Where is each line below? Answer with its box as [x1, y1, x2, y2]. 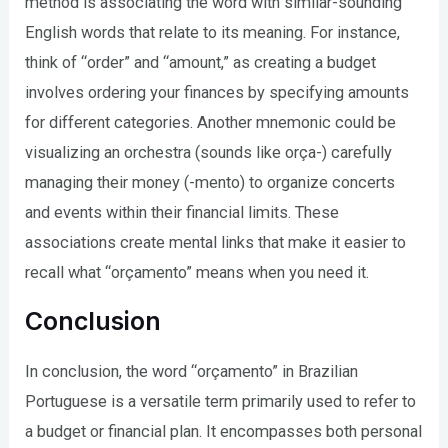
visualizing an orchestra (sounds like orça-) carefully [25, 143, 393, 163]
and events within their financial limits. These [25, 203, 340, 223]
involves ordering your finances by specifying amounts [25, 83, 410, 103]
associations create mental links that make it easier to [25, 233, 407, 253]
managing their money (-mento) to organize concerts [25, 173, 396, 193]
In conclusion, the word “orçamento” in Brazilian [25, 361, 359, 381]
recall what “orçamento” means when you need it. [25, 263, 370, 283]
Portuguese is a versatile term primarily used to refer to [25, 391, 417, 411]
